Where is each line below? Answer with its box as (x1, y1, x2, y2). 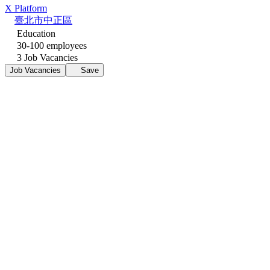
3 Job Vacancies (14, 52, 78, 63)
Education (14, 28, 55, 39)
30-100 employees (14, 40, 87, 51)
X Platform (5, 2, 47, 13)
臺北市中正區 (14, 14, 72, 25)
